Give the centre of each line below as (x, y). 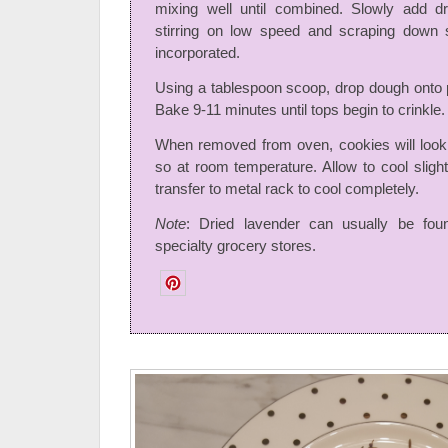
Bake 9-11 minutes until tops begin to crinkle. (300, 110)
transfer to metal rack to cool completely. (287, 189)
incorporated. (197, 53)
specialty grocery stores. (235, 246)
